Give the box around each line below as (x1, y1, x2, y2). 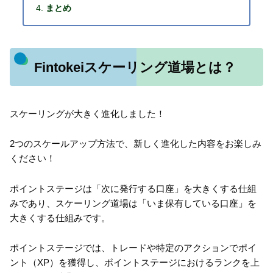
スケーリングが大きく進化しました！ (10, 108, 165, 119)
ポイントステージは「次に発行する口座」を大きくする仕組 (10, 183, 257, 194)
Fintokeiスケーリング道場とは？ (34, 59, 236, 75)
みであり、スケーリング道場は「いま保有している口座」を (10, 197, 257, 208)
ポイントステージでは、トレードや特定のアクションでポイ (10, 243, 257, 253)
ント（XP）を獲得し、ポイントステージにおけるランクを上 (10, 257, 260, 268)
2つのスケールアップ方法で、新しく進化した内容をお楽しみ (10, 138, 261, 149)
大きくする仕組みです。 (10, 212, 110, 223)
